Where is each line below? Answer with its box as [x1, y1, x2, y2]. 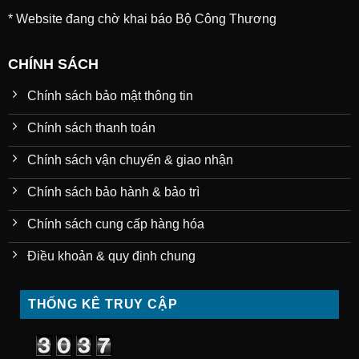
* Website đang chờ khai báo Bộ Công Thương [7, 11, 276, 26]
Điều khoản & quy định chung [26, 249, 196, 264]
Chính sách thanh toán [26, 121, 155, 135]
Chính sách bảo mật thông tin [26, 89, 193, 103]
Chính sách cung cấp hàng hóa [26, 217, 204, 232]
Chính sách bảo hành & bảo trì [26, 185, 200, 200]
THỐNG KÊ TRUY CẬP [27, 297, 178, 312]
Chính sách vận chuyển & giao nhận [26, 153, 233, 167]
